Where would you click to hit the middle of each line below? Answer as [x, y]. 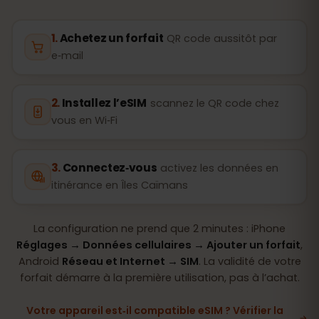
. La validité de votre [250, 261]
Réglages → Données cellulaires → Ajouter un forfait [158, 245]
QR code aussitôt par [222, 38]
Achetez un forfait [111, 38]
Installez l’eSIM [104, 103]
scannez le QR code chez [214, 103]
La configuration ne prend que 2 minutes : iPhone [159, 228]
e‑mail [67, 56]
